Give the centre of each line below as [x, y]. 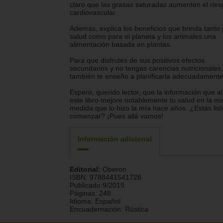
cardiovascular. [93, 13]
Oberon [114, 169]
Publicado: [86, 185]
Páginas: [84, 193]
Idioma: [82, 201]
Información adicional [115, 139]
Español [108, 201]
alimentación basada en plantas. [121, 45]
